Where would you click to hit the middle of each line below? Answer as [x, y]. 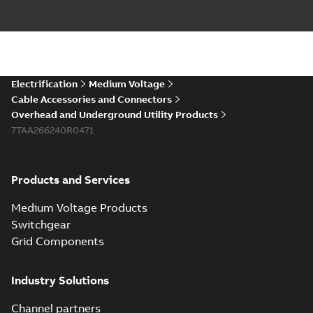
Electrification [44, 84]
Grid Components [58, 241]
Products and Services [71, 180]
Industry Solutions [60, 280]
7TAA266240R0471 [52, 130]
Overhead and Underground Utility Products [115, 115]
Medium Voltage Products [79, 208]
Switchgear [41, 224]
